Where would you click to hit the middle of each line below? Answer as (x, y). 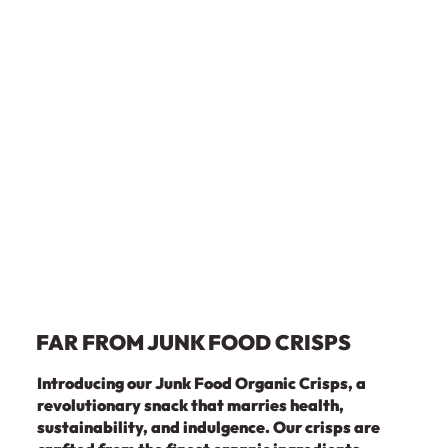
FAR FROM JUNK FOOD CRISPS (193, 341)
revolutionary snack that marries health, (190, 404)
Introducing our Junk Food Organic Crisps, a (201, 382)
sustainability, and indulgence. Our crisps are (208, 426)
